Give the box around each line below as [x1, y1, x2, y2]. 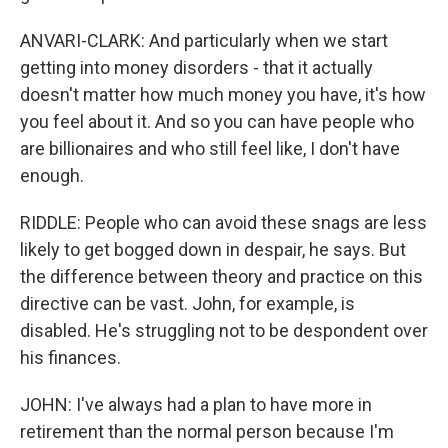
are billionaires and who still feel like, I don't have [20, 138, 400, 159]
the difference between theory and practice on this [20, 266, 423, 287]
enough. [20, 165, 84, 186]
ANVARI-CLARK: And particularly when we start [20, 30, 388, 51]
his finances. [20, 347, 121, 368]
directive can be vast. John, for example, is [20, 293, 355, 314]
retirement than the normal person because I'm [20, 421, 394, 442]
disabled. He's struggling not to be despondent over [20, 320, 428, 341]
